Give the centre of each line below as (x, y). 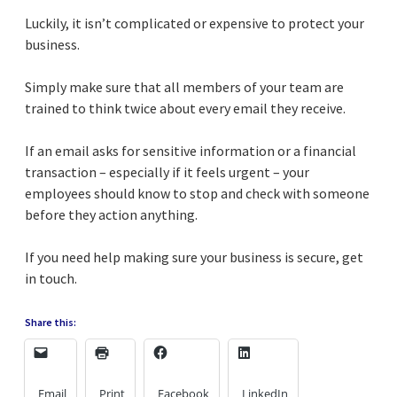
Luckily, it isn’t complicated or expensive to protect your (195, 23)
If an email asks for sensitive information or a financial (191, 151)
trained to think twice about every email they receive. (185, 109)
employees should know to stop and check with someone (197, 194)
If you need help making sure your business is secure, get (194, 257)
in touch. (51, 279)
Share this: (51, 323)
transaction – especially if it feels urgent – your (167, 172)
